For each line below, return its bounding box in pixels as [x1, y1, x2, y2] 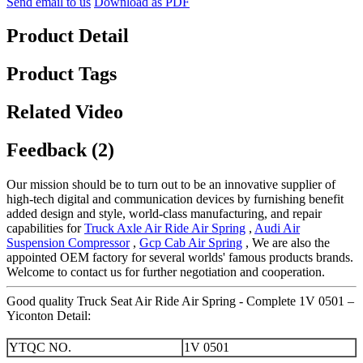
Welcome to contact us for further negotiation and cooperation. [6, 265, 325, 280]
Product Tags [6, 63, 117, 85]
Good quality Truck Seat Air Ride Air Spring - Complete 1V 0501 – [6, 294, 354, 309]
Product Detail [6, 25, 129, 47]
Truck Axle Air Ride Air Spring [84, 221, 246, 236]
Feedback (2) [6, 139, 114, 161]
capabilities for [6, 221, 84, 236]
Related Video [6, 101, 123, 123]
